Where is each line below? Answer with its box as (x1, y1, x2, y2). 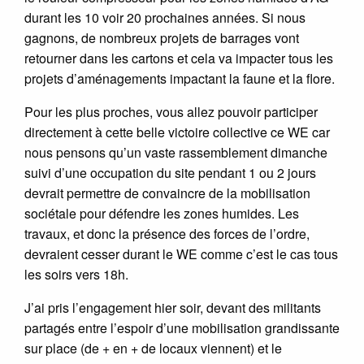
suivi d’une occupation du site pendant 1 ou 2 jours (24, 162, 316, 182)
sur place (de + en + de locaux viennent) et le (24, 338, 282, 357)
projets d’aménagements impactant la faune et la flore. (24, 68, 335, 88)
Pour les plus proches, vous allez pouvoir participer (24, 102, 318, 121)
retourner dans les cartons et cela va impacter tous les (24, 48, 333, 67)
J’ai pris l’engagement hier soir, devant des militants (24, 297, 321, 317)
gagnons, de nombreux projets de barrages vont (24, 28, 299, 47)
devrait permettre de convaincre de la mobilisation (24, 183, 310, 202)
